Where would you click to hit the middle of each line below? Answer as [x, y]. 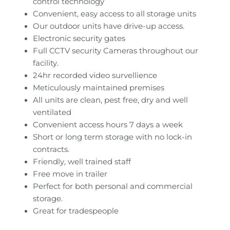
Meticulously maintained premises [98, 88]
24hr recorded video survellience [95, 75]
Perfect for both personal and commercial [112, 186]
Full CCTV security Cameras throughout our [115, 51]
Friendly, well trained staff [82, 162]
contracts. [51, 149]
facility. [45, 63]
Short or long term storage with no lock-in [112, 137]
